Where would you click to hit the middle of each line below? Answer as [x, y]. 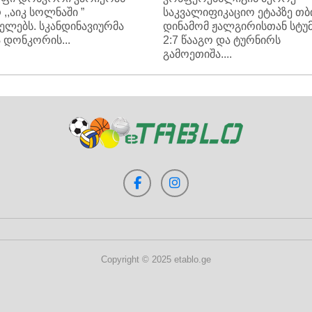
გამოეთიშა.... [197, 54]
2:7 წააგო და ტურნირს [222, 40]
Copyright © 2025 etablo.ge [156, 259]
